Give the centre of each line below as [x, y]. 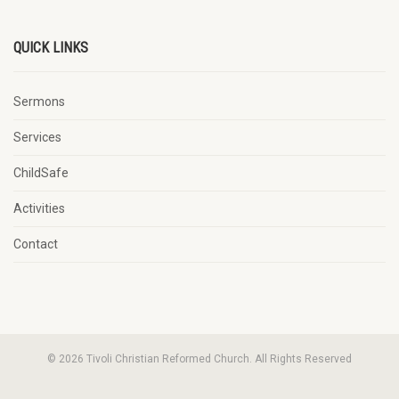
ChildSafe [41, 172]
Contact [36, 244]
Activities [39, 208]
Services [37, 137]
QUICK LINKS [51, 47]
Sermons [39, 101]
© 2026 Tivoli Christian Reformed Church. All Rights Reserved [199, 358]
